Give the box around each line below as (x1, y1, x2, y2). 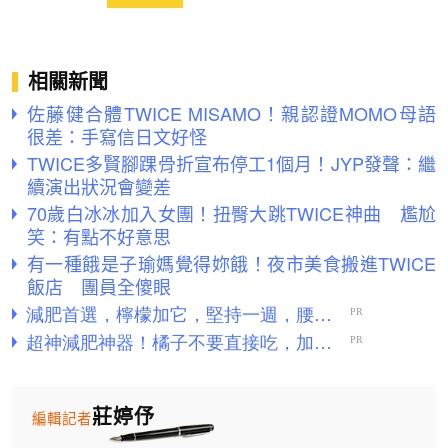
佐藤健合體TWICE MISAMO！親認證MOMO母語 (27, 100, 436, 127)
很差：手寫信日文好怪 (27, 123, 207, 150)
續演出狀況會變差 (27, 173, 171, 200)
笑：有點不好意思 (27, 223, 171, 250)
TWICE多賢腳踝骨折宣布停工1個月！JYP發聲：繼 (27, 150, 436, 177)
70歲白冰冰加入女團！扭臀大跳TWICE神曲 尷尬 (27, 200, 436, 227)
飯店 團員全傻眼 (27, 273, 171, 300)
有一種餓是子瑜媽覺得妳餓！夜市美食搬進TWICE (27, 250, 436, 277)
